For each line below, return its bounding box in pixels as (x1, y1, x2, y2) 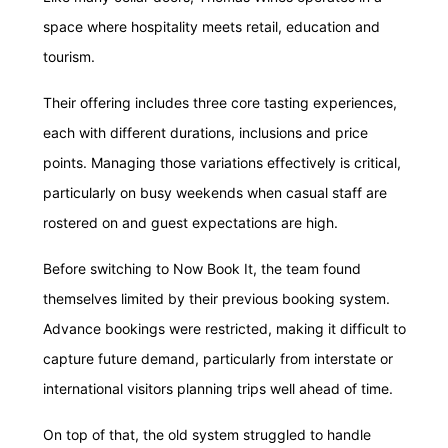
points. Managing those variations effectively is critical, (43, 154, 401, 171)
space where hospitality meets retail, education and (43, 18, 380, 35)
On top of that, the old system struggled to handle (43, 426, 371, 443)
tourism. (43, 48, 95, 65)
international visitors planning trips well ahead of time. (43, 380, 393, 397)
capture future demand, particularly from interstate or (43, 350, 393, 367)
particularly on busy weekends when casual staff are (43, 184, 387, 201)
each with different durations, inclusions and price (43, 124, 368, 141)
